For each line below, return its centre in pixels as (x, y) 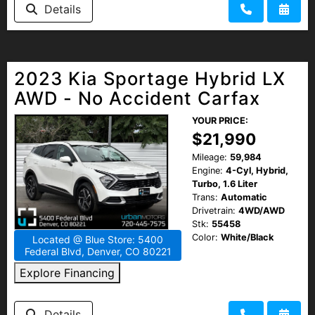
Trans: (205, 197)
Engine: (207, 170)
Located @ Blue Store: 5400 (98, 239)
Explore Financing (67, 272)
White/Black (247, 237)
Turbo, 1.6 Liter (225, 184)
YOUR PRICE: (220, 120)
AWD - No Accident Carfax (137, 98)
